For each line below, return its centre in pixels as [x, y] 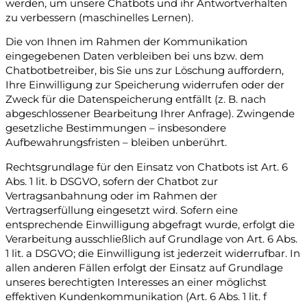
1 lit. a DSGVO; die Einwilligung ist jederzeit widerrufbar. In [153, 253]
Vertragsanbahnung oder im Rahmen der [111, 196]
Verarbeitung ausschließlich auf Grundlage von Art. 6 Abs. [151, 239]
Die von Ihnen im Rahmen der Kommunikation [126, 42]
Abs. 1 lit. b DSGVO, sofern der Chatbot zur [112, 181]
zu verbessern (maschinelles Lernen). [99, 17]
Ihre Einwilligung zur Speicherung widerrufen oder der [145, 85]
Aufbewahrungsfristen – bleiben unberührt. [116, 143]
